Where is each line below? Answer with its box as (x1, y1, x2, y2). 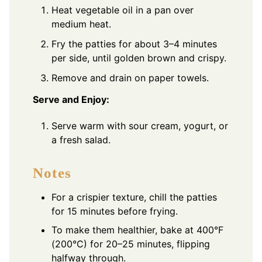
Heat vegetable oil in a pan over (51, 4, 194, 16)
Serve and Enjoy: (33, 93, 109, 105)
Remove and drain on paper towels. (51, 72, 209, 84)
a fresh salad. (51, 133, 111, 146)
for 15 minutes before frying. (51, 205, 178, 217)
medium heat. (51, 18, 111, 30)
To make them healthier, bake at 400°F (51, 223, 223, 236)
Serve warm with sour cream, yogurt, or (51, 119, 228, 132)
